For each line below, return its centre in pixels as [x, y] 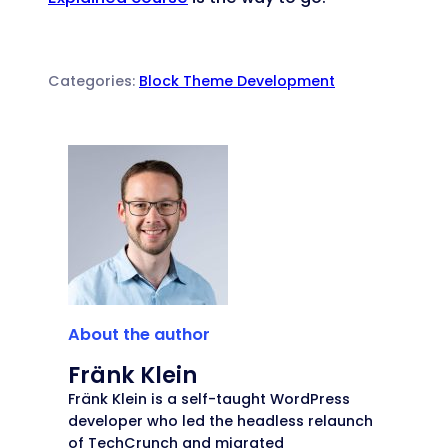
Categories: [93, 80]
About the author [139, 334]
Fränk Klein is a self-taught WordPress [209, 399]
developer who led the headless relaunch [220, 421]
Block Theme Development [237, 80]
